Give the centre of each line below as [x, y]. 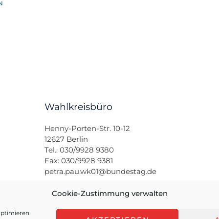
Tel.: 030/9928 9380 [79, 150]
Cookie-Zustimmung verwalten [109, 193]
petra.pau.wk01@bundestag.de [100, 172]
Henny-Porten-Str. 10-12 [87, 129]
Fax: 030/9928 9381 [78, 161]
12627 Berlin [66, 139]
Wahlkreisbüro [78, 107]
